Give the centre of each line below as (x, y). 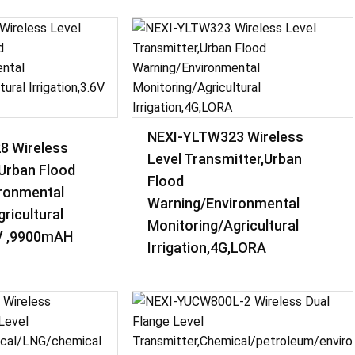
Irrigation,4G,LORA (207, 248)
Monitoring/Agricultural (223, 225)
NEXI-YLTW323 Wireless (226, 137)
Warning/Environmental (224, 203)
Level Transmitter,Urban (225, 159)
